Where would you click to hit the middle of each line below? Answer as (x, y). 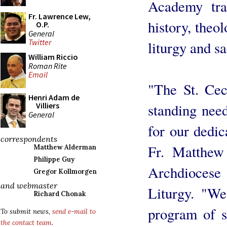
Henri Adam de (54, 97)
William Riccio (53, 57)
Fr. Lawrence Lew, (60, 16)
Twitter (40, 42)
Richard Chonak (60, 194)
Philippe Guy (54, 159)
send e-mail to (74, 212)
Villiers (48, 105)
